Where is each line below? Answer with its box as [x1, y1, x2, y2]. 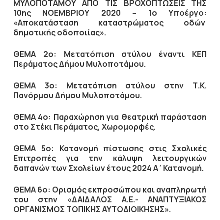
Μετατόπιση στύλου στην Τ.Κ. [57, 80, 207, 91]
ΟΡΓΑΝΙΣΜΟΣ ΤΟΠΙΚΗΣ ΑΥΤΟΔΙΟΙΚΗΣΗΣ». [13, 204, 171, 215]
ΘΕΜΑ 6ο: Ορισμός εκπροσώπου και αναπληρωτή [13, 184, 207, 195]
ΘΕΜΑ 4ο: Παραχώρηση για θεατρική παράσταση [13, 111, 207, 122]
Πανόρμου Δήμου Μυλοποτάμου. [13, 90, 142, 101]
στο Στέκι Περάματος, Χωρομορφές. [13, 121, 156, 132]
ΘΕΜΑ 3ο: [13, 80, 57, 91]
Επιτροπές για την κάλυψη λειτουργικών [13, 153, 207, 164]
